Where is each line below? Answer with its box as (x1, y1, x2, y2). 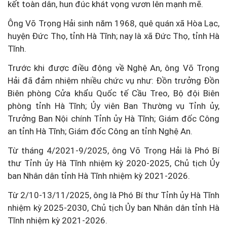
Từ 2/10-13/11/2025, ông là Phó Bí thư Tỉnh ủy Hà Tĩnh (8, 190, 219, 200)
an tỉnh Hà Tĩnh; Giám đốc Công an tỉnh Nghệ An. (8, 126, 193, 136)
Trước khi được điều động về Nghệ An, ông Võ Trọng (8, 62, 219, 73)
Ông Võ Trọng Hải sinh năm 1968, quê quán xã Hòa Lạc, (8, 18, 219, 28)
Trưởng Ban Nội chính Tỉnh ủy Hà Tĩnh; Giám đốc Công (8, 113, 219, 124)
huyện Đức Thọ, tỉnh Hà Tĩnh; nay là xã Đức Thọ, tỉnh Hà (8, 30, 219, 41)
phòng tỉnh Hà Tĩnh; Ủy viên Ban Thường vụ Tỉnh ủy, (8, 100, 219, 111)
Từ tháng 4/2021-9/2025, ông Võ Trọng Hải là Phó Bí (8, 145, 219, 156)
